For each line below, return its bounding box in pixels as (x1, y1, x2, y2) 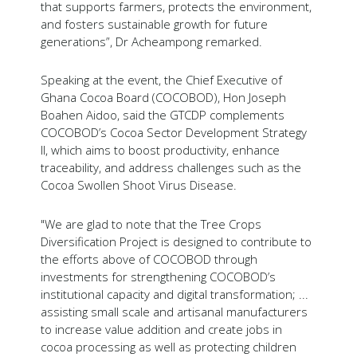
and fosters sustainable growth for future (40, 15, 268, 32)
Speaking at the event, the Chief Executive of (40, 72, 282, 88)
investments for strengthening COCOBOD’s (40, 268, 276, 284)
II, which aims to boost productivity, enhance (40, 142, 280, 159)
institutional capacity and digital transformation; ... (40, 285, 308, 302)
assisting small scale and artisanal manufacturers (40, 303, 308, 320)
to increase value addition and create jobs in (40, 320, 282, 337)
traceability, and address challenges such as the (40, 159, 301, 176)
